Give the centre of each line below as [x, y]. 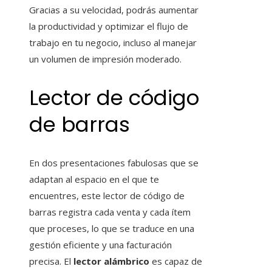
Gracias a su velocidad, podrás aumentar [114, 9]
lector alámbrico [110, 261]
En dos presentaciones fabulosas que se [114, 163]
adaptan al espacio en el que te [94, 179]
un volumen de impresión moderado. [105, 59]
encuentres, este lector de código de [107, 196]
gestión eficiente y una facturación [100, 245]
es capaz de [176, 261]
